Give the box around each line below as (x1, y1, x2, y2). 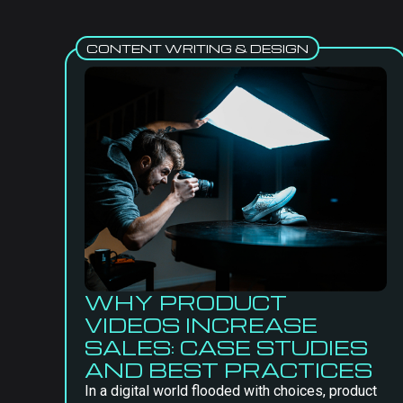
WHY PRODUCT (85, 290, 287, 315)
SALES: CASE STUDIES (85, 335, 368, 360)
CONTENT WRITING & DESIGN (86, 40, 309, 56)
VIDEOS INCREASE (85, 312, 318, 337)
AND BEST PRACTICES (85, 357, 372, 382)
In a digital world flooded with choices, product (85, 382, 377, 399)
